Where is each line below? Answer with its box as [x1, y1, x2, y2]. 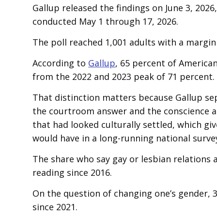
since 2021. [32, 201, 78, 213]
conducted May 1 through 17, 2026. [32, 15, 179, 27]
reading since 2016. [32, 167, 112, 178]
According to [32, 57, 89, 69]
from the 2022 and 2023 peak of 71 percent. [32, 71, 215, 82]
